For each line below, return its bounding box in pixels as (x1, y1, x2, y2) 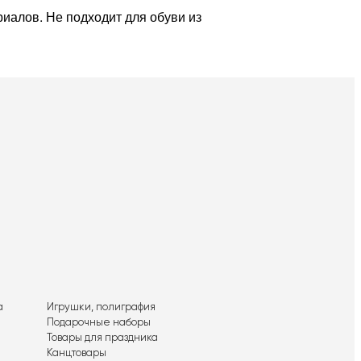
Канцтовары (47, 347, 107, 359)
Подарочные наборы (47, 317, 151, 328)
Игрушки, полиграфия (47, 301, 156, 313)
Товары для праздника (47, 332, 159, 343)
